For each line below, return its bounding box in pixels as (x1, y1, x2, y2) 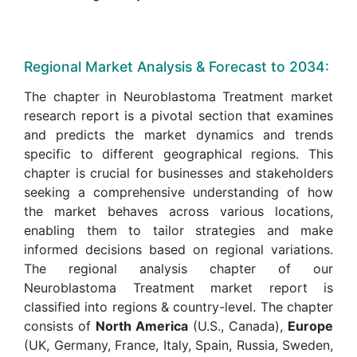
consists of (24, 317, 96, 334)
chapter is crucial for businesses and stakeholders (24, 164, 333, 181)
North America (96, 317, 188, 334)
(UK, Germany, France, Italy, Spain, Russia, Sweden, (24, 336, 333, 353)
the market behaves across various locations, (24, 202, 333, 219)
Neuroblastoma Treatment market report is (24, 279, 333, 296)
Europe (288, 317, 333, 334)
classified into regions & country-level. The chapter (24, 298, 333, 315)
